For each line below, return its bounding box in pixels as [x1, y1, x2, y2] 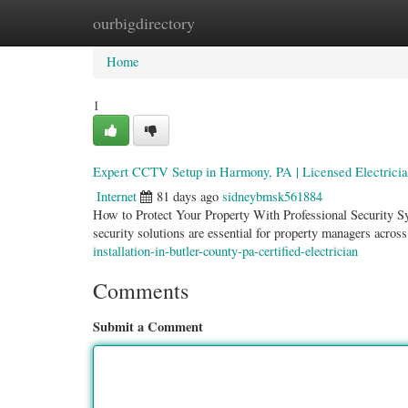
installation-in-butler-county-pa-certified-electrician [93, 242, 358, 260]
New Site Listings [179, 14, 275, 31]
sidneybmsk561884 [222, 188, 322, 205]
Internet [97, 188, 137, 205]
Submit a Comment [93, 317, 203, 336]
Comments [93, 276, 189, 305]
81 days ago [157, 188, 219, 205]
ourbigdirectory [93, 12, 195, 34]
